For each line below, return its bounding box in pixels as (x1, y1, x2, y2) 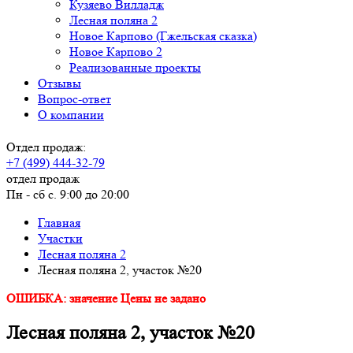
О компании (38, 107, 104, 122)
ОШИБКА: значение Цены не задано (6, 291, 206, 306)
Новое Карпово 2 (69, 44, 162, 59)
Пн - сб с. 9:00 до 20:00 (6, 187, 129, 202)
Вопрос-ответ (38, 91, 111, 106)
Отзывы (38, 76, 81, 91)
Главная (38, 215, 80, 230)
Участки (38, 231, 83, 246)
